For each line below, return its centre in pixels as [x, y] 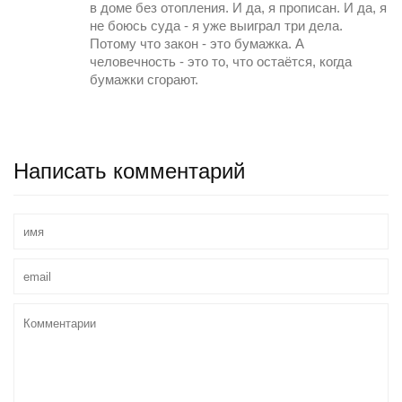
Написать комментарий [129, 171]
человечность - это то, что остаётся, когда [221, 62]
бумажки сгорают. [144, 80]
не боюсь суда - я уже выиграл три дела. [216, 26]
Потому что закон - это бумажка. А [197, 44]
